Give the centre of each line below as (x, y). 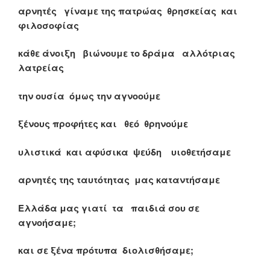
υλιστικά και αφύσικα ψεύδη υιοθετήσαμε (124, 152)
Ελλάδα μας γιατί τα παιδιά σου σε (109, 208)
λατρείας (41, 68)
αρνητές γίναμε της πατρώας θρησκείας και (128, 11)
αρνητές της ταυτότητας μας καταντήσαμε (119, 180)
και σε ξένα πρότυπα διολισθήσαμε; (106, 250)
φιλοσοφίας (49, 25)
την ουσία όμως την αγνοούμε (89, 96)
